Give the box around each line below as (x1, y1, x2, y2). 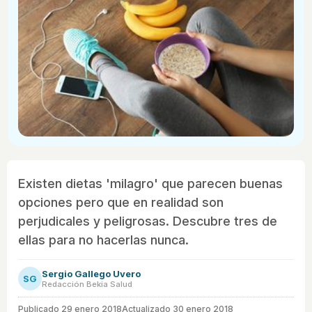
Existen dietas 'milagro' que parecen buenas (18, 175, 283, 191)
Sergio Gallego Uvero (42, 267, 141, 279)
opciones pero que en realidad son (18, 194, 224, 210)
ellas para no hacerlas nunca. (18, 232, 189, 247)
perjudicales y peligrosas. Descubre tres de (18, 213, 277, 228)
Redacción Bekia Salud (42, 279, 132, 289)
